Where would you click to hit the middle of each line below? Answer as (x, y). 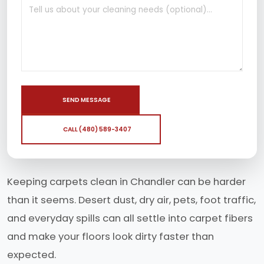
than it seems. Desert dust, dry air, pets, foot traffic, (131, 200)
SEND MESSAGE (87, 100)
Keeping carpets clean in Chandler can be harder (126, 181)
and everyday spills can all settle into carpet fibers (130, 218)
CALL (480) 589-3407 (97, 129)
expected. (32, 255)
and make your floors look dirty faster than (110, 236)
